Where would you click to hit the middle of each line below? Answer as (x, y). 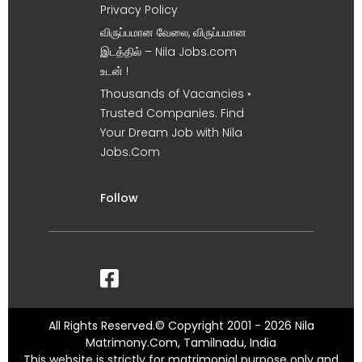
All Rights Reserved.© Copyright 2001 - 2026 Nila (181, 326)
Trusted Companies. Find (172, 113)
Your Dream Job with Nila (171, 133)
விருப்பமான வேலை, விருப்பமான (173, 32)
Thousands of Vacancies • (176, 94)
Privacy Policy (139, 10)
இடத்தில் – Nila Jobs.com (168, 52)
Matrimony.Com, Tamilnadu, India (181, 343)
